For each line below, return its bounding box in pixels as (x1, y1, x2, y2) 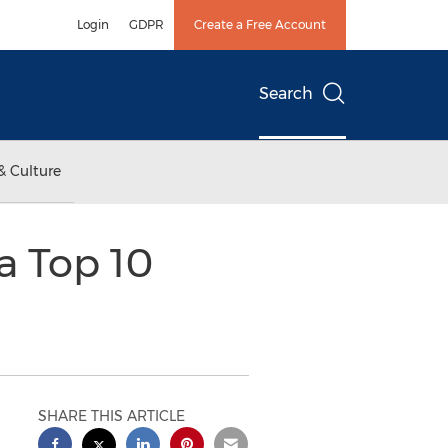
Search (259, 84, 313, 103)
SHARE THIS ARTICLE (38, 407, 186, 425)
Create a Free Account (194, 17, 326, 32)
